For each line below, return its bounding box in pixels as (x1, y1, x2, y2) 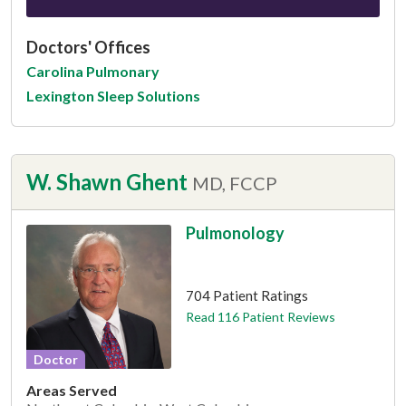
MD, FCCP (192, 171, 277, 194)
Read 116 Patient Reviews (185, 308, 335, 324)
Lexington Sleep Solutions (26, 86, 200, 104)
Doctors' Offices (26, 36, 150, 57)
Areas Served (26, 382, 117, 400)
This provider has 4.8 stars (184, 257, 344, 275)
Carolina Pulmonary (26, 62, 159, 80)
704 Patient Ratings (185, 286, 308, 304)
